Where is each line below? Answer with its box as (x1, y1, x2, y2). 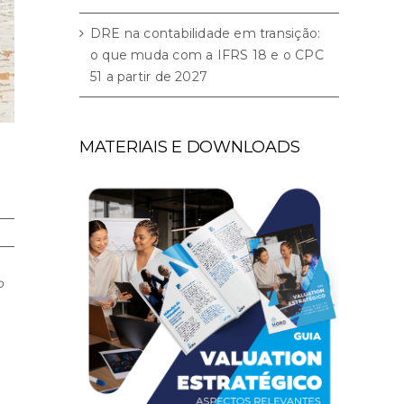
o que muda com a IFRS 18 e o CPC (90, 46, 324, 63)
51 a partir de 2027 (90, 68, 207, 85)
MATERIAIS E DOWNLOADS (79, 136, 300, 157)
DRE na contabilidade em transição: (90, 24, 321, 41)
